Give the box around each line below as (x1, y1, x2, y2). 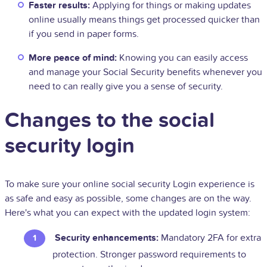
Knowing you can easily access (117, 52, 248, 64)
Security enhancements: (55, 232, 159, 244)
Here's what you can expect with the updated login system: (5, 207, 250, 219)
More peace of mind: (29, 52, 117, 64)
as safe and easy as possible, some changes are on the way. (5, 193, 252, 205)
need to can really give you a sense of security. (29, 80, 223, 93)
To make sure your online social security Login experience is (5, 178, 254, 191)
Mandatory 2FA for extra (159, 232, 261, 244)
